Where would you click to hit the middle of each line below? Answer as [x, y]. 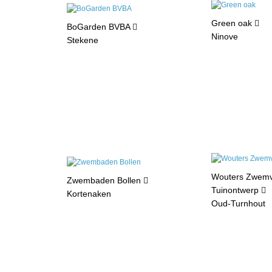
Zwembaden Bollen [105, 181]
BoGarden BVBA [100, 27]
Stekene [83, 40]
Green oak [233, 23]
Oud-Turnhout [238, 204]
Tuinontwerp [236, 190]
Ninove [224, 37]
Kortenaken [89, 194]
